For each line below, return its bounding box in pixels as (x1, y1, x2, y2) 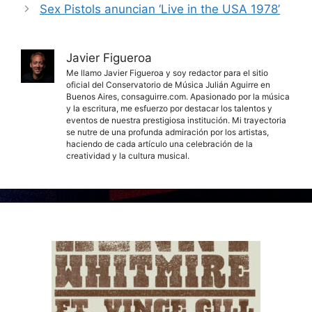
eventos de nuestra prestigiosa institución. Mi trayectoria (66, 115, 286, 126)
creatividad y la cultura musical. (66, 150, 189, 162)
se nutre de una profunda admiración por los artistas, (66, 127, 269, 138)
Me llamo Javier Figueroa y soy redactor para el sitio (66, 68, 268, 79)
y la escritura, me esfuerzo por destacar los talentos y (66, 103, 272, 114)
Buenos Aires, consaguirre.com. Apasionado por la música (66, 91, 290, 102)
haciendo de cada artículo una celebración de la (66, 139, 253, 150)
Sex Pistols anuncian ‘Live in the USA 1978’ (40, 2, 281, 17)
